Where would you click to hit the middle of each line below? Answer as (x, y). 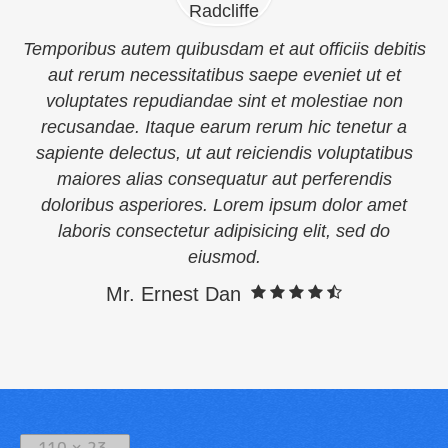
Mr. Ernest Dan (173, 294)
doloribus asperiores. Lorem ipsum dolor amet (224, 205)
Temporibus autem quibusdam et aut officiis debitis (224, 49)
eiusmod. (224, 257)
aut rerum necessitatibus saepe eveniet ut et (224, 75)
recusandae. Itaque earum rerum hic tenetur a (224, 127)
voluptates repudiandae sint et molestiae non (224, 101)
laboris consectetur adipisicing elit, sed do (224, 231)
